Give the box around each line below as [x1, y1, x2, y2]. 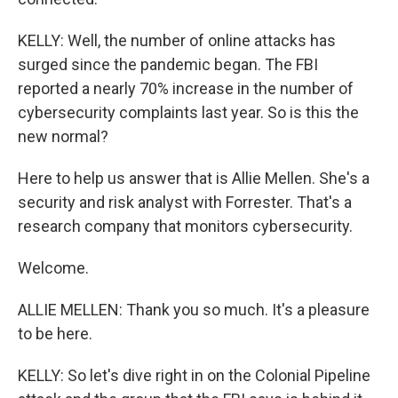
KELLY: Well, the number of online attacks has [18, 31, 336, 50]
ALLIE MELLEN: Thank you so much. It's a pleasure [18, 300, 370, 319]
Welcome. [18, 259, 89, 277]
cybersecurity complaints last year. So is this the [18, 103, 359, 122]
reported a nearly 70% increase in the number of [18, 79, 354, 98]
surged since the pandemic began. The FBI [18, 55, 318, 74]
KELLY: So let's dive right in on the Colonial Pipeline [18, 366, 370, 385]
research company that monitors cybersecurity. [18, 217, 353, 235]
